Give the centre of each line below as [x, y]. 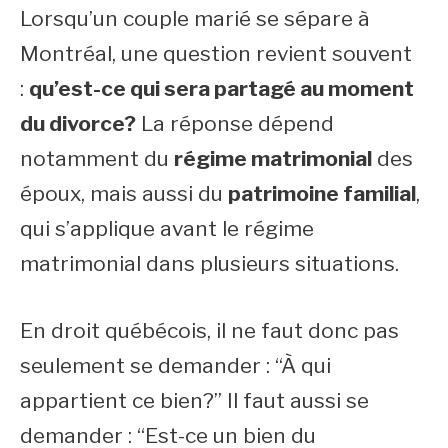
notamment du [97, 158]
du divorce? [78, 123]
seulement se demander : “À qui [175, 365]
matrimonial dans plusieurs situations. [209, 263]
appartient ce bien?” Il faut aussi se [194, 400]
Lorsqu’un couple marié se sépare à [195, 18]
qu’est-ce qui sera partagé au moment [221, 88]
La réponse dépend [235, 123]
